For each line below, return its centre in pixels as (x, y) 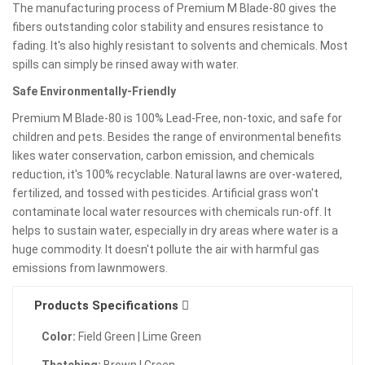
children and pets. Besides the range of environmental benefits (177, 137)
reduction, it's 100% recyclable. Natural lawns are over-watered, (177, 174)
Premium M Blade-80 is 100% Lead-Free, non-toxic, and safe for (177, 118)
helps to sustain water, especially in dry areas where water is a (175, 231)
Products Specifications (108, 306)
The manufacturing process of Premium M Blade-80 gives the (174, 8)
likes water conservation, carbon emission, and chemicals (163, 156)
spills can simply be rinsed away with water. (125, 64)
